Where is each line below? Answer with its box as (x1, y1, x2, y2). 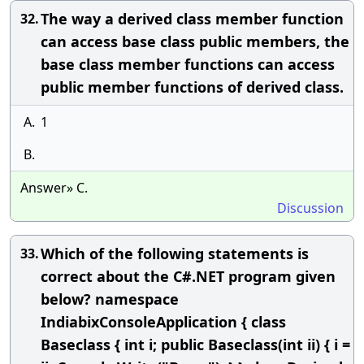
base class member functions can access (41, 54, 335, 74)
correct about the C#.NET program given (41, 266, 336, 286)
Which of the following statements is (41, 244, 309, 263)
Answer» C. (20, 179, 88, 197)
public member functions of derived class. (41, 77, 344, 97)
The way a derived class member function (41, 9, 344, 28)
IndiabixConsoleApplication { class (41, 312, 286, 331)
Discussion (277, 199, 344, 217)
